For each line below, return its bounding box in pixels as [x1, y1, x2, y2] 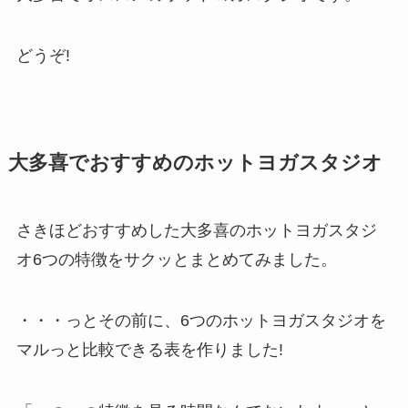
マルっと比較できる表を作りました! [15, 341, 283, 360]
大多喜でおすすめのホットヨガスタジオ [7, 151, 382, 174]
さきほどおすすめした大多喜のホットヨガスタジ [15, 220, 377, 240]
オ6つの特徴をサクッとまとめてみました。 [15, 250, 337, 269]
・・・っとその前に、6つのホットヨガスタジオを [15, 311, 386, 331]
